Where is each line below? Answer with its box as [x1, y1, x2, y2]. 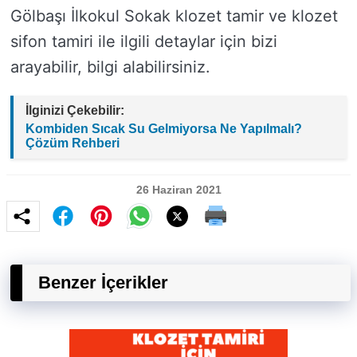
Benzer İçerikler [38, 273, 168, 292]
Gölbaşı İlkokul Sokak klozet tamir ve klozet [10, 6, 338, 25]
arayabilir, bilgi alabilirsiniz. [10, 57, 210, 76]
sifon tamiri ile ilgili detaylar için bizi [10, 32, 277, 51]
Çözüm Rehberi [25, 136, 120, 150]
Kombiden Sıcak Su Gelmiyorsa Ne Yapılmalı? [25, 122, 302, 135]
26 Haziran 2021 [135, 183, 222, 196]
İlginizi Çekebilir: [25, 104, 124, 117]
